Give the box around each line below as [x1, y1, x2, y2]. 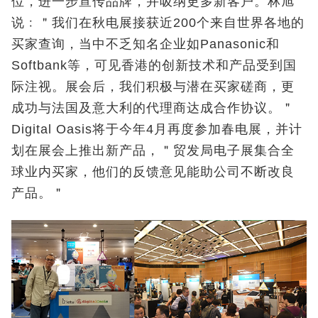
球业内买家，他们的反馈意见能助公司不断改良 [11, 164, 295, 179]
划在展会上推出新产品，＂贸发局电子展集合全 [11, 143, 295, 158]
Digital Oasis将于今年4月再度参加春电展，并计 [11, 121, 302, 136]
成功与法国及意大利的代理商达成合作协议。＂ [11, 100, 295, 115]
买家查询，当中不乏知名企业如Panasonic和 [11, 36, 280, 51]
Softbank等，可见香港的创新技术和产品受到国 [11, 57, 297, 72]
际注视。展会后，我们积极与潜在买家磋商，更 [11, 79, 295, 94]
